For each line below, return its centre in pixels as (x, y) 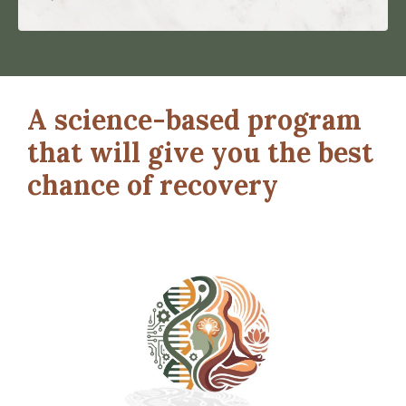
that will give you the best (200, 152)
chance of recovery (153, 184)
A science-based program (194, 119)
